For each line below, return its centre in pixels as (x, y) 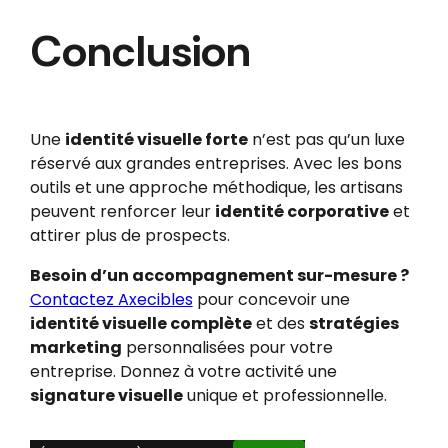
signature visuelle (106, 395)
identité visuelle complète (140, 323)
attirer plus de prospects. (129, 235)
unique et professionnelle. (284, 395)
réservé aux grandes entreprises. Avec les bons (215, 163)
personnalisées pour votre (227, 347)
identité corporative (301, 211)
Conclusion (140, 50)
